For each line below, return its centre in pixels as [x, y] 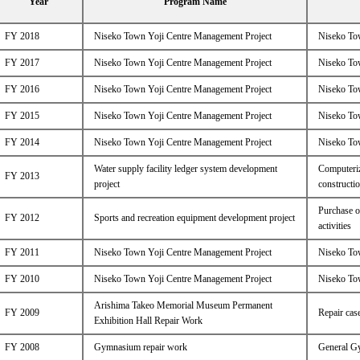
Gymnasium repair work [140, 347]
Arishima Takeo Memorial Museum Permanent [183, 305]
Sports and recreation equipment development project [194, 218]
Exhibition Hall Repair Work [148, 321]
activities [334, 226]
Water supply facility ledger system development [185, 169]
